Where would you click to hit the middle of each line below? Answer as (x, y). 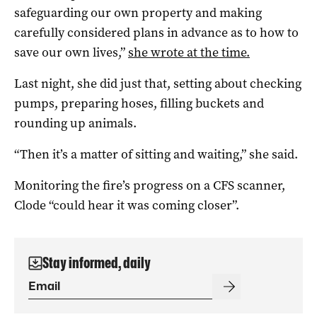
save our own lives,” (71, 52)
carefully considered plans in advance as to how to (156, 32)
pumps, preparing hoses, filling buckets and (139, 103)
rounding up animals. (75, 123)
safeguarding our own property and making (138, 12)
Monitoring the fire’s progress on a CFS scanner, (150, 185)
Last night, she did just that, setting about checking (158, 83)
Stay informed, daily (97, 263)
